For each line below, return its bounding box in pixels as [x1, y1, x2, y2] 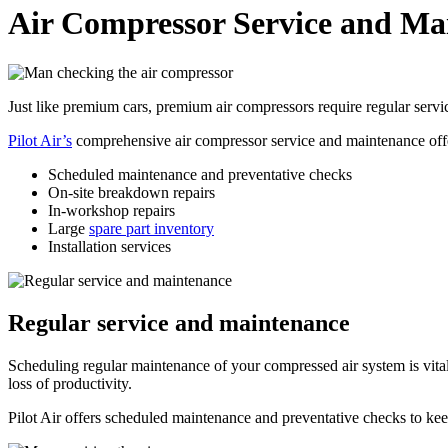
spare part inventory [89, 219, 214, 237]
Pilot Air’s [8, 131, 72, 149]
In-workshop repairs [48, 201, 175, 219]
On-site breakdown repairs [48, 183, 215, 201]
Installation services [48, 237, 171, 255]
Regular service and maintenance [8, 309, 350, 336]
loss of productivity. [8, 374, 132, 392]
